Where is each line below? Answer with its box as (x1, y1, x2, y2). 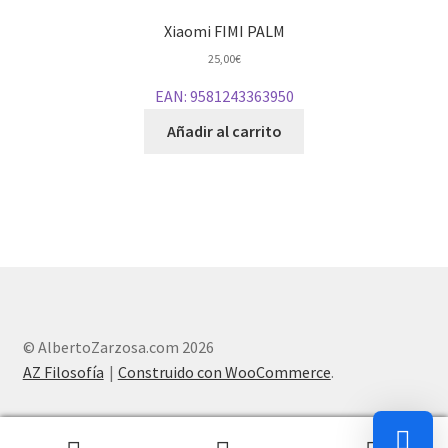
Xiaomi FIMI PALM (163, 20, 285, 41)
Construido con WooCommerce (117, 362, 331, 383)
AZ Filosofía (22, 362, 104, 383)
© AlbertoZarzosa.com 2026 (22, 337, 214, 358)
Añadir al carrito (166, 121, 282, 142)
